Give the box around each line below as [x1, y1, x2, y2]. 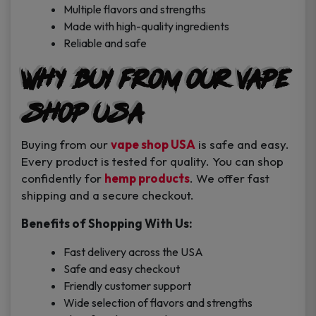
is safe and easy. [195, 137, 289, 152]
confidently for [21, 171, 104, 186]
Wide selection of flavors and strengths [63, 296, 253, 310]
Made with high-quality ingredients [63, 19, 229, 34]
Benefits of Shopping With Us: [21, 216, 193, 231]
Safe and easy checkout [63, 262, 180, 276]
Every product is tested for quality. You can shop [21, 154, 284, 169]
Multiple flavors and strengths [63, 2, 206, 17]
